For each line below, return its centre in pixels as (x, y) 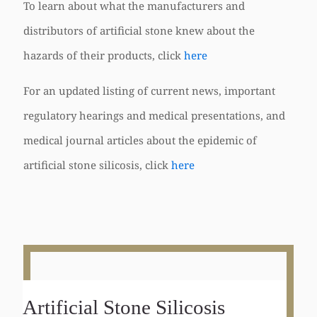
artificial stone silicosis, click (97, 165)
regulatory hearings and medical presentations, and (154, 115)
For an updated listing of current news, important (149, 91)
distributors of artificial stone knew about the (139, 30)
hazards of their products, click (104, 55)
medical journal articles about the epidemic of (140, 140)
